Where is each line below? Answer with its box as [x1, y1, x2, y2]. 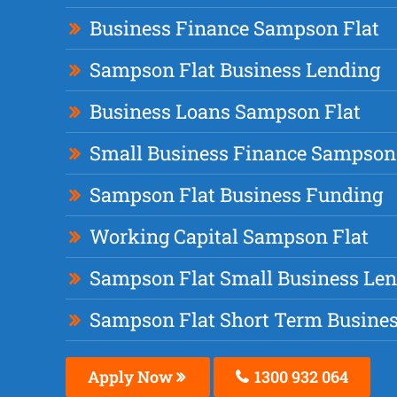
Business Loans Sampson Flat [89, 98, 361, 125]
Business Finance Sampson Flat [89, 15, 379, 42]
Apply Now [87, 366, 176, 388]
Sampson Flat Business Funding [89, 182, 383, 208]
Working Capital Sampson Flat [89, 223, 369, 250]
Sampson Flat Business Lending [89, 57, 380, 83]
